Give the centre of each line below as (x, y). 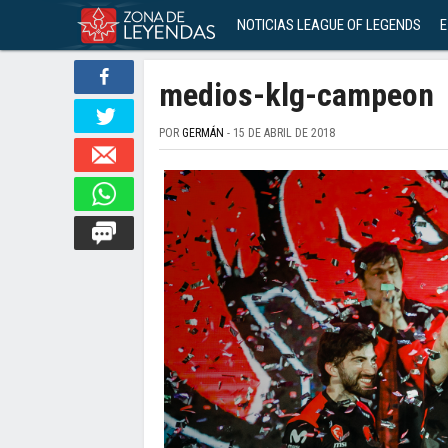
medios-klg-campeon (296, 95)
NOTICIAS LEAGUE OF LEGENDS (329, 25)
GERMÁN (203, 133)
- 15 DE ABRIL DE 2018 (279, 133)
